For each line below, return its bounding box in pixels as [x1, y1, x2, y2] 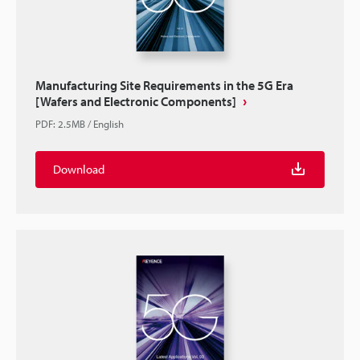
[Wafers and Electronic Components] [35, 93, 236, 109]
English [93, 117, 124, 130]
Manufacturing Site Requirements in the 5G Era [35, 77, 293, 93]
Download [53, 162, 104, 177]
